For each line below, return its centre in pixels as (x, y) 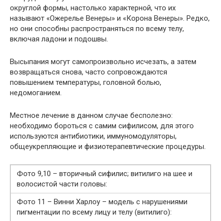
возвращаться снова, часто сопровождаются (89, 72)
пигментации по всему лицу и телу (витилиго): (94, 212)
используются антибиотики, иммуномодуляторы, (93, 136)
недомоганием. (36, 92)
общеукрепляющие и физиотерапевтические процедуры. (108, 146)
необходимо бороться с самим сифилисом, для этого (102, 126)
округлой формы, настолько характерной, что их (93, 8)
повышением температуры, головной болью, (86, 82)
